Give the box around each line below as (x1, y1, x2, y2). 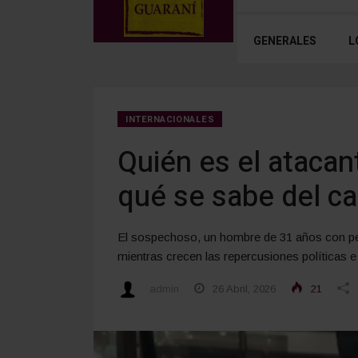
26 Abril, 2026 (209, 282, 276, 295)
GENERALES (253, 32, 316, 50)
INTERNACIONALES (125, 112, 215, 126)
